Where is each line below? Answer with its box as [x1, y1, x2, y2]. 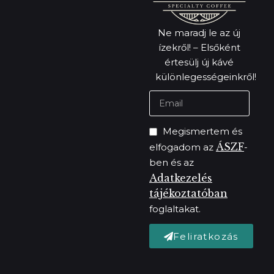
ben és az [149, 156, 194, 168]
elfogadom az [149, 141, 216, 153]
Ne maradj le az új [158, 27, 241, 39]
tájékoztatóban [149, 187, 228, 200]
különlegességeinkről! [155, 71, 256, 83]
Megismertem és [162, 125, 242, 138]
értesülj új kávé [165, 56, 234, 68]
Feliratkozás [172, 230, 239, 242]
